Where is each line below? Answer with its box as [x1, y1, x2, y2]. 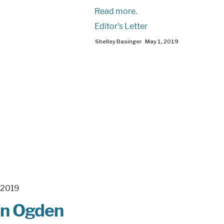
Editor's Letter [94, 21, 147, 31]
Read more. [94, 6, 137, 16]
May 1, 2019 [144, 38, 178, 45]
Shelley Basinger [94, 38, 142, 45]
